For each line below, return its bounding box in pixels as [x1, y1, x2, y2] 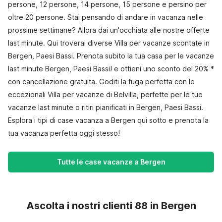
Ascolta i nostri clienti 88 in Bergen [26, 200, 196, 212]
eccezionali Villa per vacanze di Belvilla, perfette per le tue [8, 90, 203, 99]
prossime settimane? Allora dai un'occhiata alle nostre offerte [8, 26, 210, 34]
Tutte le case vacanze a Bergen [56, 158, 166, 166]
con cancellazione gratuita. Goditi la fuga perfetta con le [8, 77, 195, 86]
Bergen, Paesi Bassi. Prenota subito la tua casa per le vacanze [8, 52, 214, 60]
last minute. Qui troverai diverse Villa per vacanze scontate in [8, 39, 210, 47]
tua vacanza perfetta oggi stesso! [8, 129, 120, 137]
